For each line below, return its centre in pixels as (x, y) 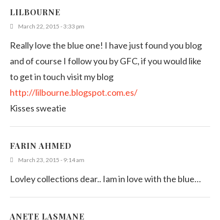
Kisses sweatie (38, 108)
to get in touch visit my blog (62, 77)
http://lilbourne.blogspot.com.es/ (74, 93)
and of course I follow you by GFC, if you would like (106, 61)
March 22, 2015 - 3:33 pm (51, 27)
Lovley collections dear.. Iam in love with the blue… (105, 179)
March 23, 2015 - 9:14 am (51, 160)
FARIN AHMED (41, 146)
